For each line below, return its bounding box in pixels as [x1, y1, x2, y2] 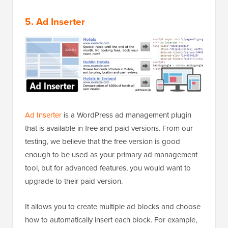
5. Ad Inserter [25, 14, 85, 29]
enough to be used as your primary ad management [25, 149, 197, 160]
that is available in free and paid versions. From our [25, 122, 193, 133]
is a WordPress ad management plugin [62, 109, 191, 120]
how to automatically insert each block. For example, [25, 214, 197, 225]
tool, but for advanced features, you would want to [25, 162, 191, 173]
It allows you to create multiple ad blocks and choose [25, 201, 201, 212]
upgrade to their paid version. [25, 175, 123, 186]
